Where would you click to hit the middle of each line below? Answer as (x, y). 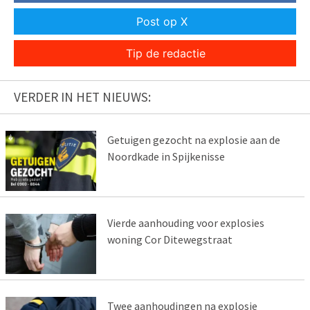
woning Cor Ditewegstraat (170, 239)
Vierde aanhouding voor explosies (185, 222)
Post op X (162, 22)
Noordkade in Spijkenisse (166, 157)
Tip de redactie (165, 54)
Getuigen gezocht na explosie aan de (193, 140)
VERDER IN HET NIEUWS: (82, 97)
